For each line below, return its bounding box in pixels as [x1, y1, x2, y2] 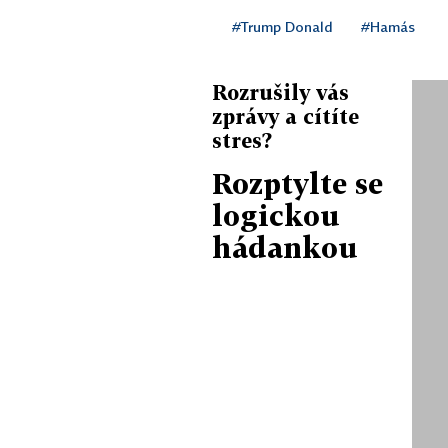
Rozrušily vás [212, 79, 349, 104]
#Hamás [361, 17, 415, 35]
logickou [212, 198, 340, 232]
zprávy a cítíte [212, 103, 359, 128]
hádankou [212, 230, 358, 264]
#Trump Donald [232, 17, 333, 35]
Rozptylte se [212, 166, 383, 200]
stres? [212, 127, 272, 152]
